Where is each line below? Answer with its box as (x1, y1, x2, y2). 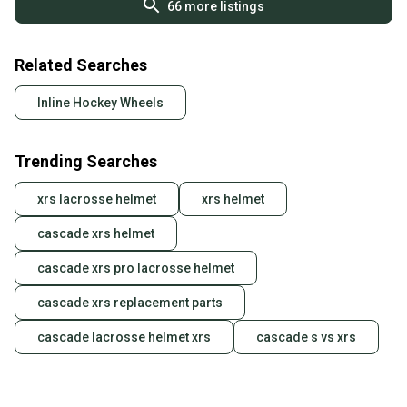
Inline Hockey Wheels (37, 95, 164, 111)
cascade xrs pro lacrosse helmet (37, 261, 234, 276)
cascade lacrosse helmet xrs (37, 330, 211, 345)
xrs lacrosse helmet (37, 192, 156, 207)
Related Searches (15, 55, 147, 75)
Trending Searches (15, 152, 157, 172)
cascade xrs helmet (37, 226, 154, 242)
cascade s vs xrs (256, 330, 356, 345)
